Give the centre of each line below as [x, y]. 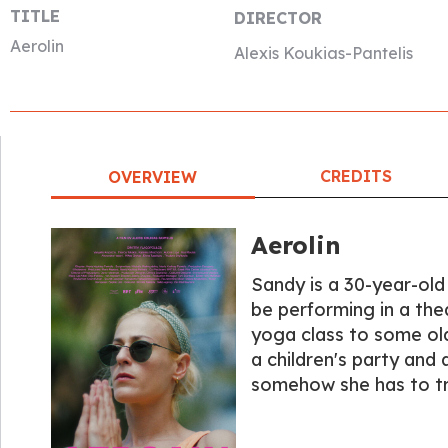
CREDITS [356, 176]
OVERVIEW [153, 177]
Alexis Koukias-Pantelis [323, 53]
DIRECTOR [277, 18]
